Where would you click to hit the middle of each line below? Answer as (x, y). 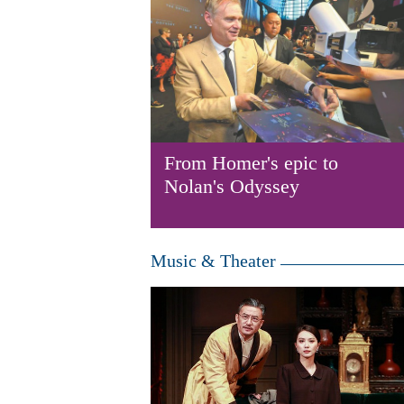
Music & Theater (213, 261)
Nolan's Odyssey (232, 186)
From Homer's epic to (251, 163)
